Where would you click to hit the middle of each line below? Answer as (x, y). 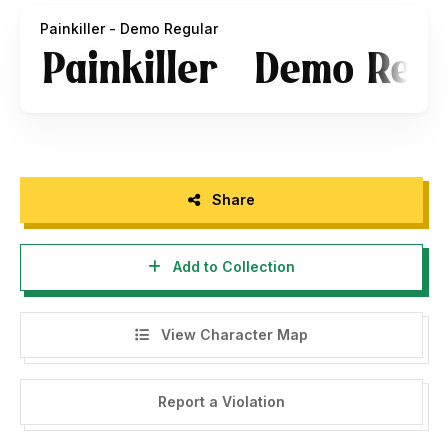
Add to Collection (231, 267)
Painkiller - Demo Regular (129, 28)
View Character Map (232, 334)
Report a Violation (221, 402)
